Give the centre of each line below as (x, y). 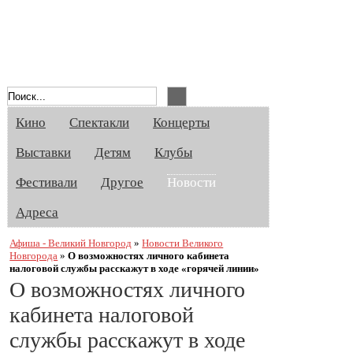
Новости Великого (183, 243)
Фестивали (46, 182)
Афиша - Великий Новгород (71, 243)
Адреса (37, 212)
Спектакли (99, 123)
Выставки (43, 152)
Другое (122, 182)
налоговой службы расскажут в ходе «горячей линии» (135, 268)
